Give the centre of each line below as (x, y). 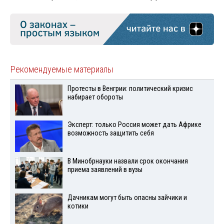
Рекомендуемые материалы (62, 69)
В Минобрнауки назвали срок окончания (127, 161)
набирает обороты (95, 97)
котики (78, 206)
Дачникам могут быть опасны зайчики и (127, 198)
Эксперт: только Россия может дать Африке (134, 125)
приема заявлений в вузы (105, 170)
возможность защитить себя (110, 133)
